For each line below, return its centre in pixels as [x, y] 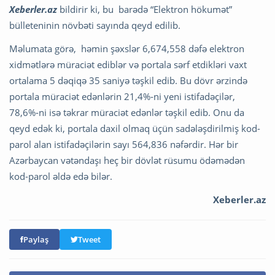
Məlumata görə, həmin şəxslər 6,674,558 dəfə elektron [127, 48]
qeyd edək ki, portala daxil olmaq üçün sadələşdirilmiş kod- [135, 128]
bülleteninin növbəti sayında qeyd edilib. [95, 25]
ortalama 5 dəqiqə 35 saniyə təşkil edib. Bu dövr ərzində [128, 80]
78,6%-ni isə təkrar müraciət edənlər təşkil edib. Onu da [127, 112]
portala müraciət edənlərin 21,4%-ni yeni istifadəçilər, [122, 96]
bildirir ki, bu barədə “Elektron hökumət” [145, 9]
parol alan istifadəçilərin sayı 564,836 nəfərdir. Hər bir [124, 144]
